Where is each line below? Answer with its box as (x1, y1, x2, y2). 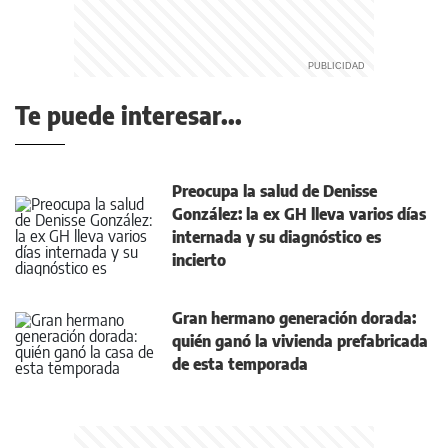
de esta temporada (172, 354, 308, 375)
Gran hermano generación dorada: (172, 308, 416, 329)
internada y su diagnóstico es (172, 227, 381, 248)
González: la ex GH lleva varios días (172, 204, 426, 225)
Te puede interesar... (15, 100, 242, 131)
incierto (172, 250, 226, 271)
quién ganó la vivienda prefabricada (172, 331, 428, 352)
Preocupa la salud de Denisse (172, 181, 377, 202)
